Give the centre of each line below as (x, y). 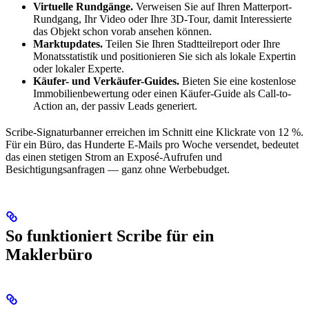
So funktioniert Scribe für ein (110, 236)
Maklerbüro (49, 255)
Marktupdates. (68, 44)
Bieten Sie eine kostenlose (238, 81)
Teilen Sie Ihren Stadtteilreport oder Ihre (191, 44)
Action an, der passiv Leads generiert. (115, 106)
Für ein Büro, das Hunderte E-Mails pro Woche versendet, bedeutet (152, 145)
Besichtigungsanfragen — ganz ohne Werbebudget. (118, 170)
